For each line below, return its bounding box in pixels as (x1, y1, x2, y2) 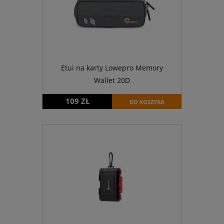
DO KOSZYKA (129, 98, 164, 106)
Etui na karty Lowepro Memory (61, 62, 163, 72)
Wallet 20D (94, 75, 130, 85)
